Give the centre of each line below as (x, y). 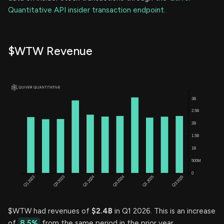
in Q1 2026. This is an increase (164, 211)
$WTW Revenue (50, 51)
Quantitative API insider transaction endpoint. (87, 10)
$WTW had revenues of (50, 211)
